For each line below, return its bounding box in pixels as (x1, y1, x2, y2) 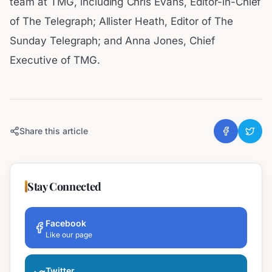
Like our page (46, 229, 92, 239)
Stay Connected (27, 178, 101, 194)
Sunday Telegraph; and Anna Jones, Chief (10, 34, 215, 47)
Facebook (46, 217, 86, 228)
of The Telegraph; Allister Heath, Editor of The (10, 15, 233, 27)
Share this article (19, 125, 88, 136)
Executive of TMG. (10, 53, 100, 66)
